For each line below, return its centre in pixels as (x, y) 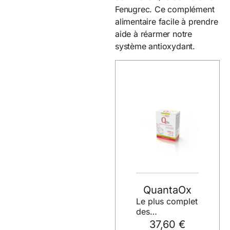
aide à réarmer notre (154, 34)
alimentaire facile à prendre (167, 22)
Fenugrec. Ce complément (165, 9)
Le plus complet (167, 201)
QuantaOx (167, 190)
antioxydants (161, 222)
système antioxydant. (155, 46)
